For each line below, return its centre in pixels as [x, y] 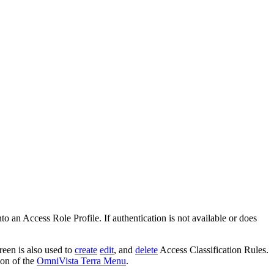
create [86, 250]
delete [146, 250]
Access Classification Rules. [213, 250]
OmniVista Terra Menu [81, 261]
